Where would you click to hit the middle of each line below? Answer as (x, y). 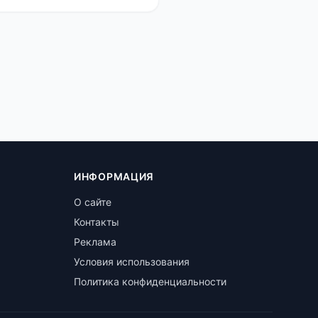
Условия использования (132, 262)
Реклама (95, 242)
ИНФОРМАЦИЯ (114, 176)
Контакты (97, 222)
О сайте (93, 202)
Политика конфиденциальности (150, 281)
